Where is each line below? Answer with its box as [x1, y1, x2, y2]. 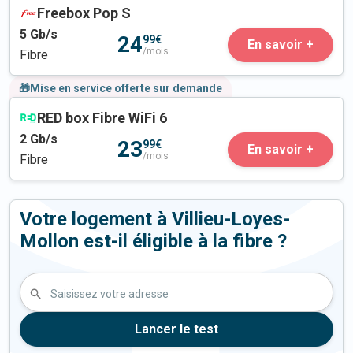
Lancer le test [135, 321, 218, 337]
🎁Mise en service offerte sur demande [19, 82, 222, 95]
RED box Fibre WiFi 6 [37, 110, 167, 127]
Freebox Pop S [37, 5, 131, 22]
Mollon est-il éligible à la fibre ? [20, 230, 287, 253]
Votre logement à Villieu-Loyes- [20, 208, 290, 231]
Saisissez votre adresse [50, 287, 169, 300]
